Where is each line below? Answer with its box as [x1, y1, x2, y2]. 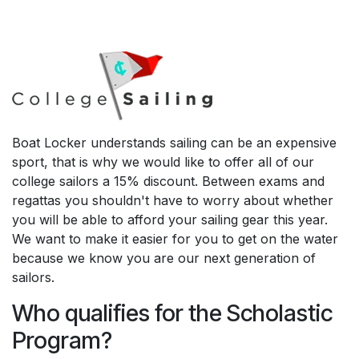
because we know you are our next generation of [12, 250, 316, 266]
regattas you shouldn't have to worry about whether [12, 192, 333, 208]
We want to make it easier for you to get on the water [12, 231, 338, 247]
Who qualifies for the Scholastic [12, 299, 333, 327]
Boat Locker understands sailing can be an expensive [12, 135, 337, 151]
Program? [12, 326, 112, 354]
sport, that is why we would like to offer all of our [12, 154, 314, 170]
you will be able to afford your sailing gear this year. [12, 212, 328, 228]
